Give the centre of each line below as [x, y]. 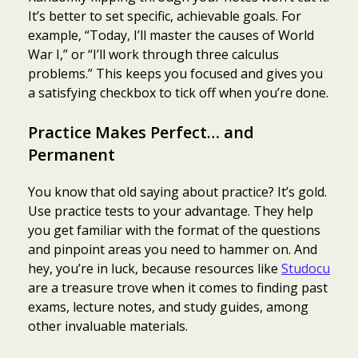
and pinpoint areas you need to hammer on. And [173, 249]
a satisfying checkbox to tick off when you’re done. [178, 92]
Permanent [72, 154]
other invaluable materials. [108, 326]
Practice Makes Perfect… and [141, 132]
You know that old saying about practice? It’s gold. [177, 191]
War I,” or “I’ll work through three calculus [153, 54]
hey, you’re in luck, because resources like [155, 268]
